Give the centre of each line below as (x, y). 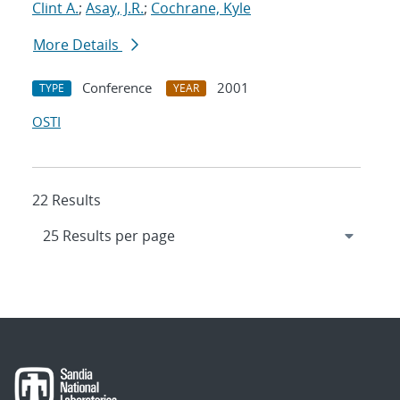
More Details (78, 45)
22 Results (67, 200)
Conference (117, 88)
